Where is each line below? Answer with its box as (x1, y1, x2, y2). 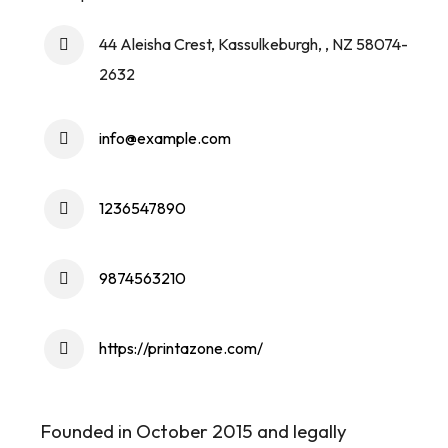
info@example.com (99, 128, 231, 149)
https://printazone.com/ (99, 338, 263, 359)
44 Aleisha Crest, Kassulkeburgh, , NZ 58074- (99, 34, 408, 55)
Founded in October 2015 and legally (40, 419, 347, 444)
